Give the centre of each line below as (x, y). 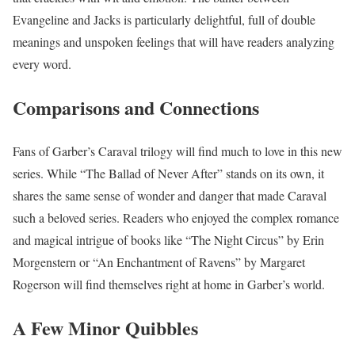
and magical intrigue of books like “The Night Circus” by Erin (168, 240)
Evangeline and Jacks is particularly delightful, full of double (164, 20)
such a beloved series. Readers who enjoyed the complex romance (176, 218)
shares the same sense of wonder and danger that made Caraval (170, 196)
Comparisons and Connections (136, 108)
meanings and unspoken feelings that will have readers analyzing (174, 42)
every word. (42, 64)
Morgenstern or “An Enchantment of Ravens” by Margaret (159, 262)
